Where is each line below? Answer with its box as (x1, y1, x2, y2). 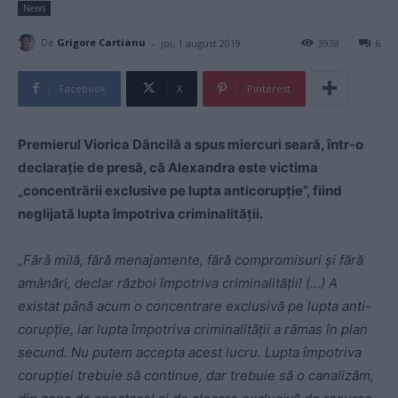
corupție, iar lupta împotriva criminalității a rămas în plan (18, 320, 368, 338)
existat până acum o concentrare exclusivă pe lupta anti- (18, 297, 371, 314)
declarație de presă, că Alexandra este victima (18, 158, 318, 176)
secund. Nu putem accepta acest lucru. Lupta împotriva (18, 343, 362, 361)
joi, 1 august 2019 (161, 36, 241, 50)
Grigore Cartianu (57, 36, 146, 50)
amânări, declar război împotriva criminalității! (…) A (18, 274, 338, 291)
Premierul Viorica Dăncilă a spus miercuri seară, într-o (18, 135, 363, 153)
